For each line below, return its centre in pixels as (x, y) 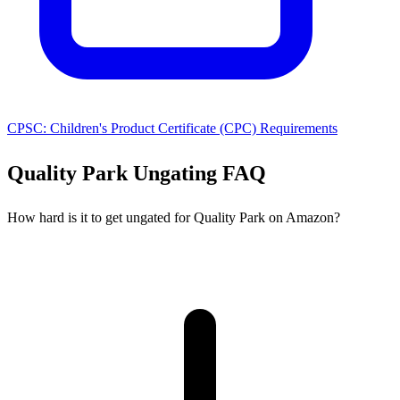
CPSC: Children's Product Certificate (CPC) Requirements (172, 128)
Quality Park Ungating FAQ (137, 173)
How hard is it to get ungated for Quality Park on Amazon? (174, 217)
